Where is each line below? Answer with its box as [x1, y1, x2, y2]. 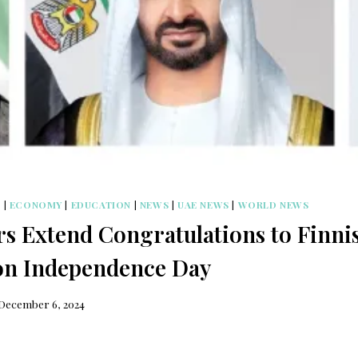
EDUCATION [70, 198, 132, 212]
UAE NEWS [177, 198, 229, 212]
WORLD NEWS [237, 198, 309, 212]
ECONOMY [9, 198, 62, 212]
